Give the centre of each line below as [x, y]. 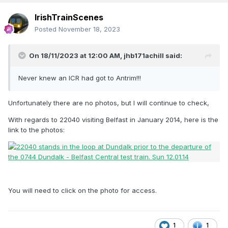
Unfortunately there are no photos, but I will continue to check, [109, 103]
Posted [47, 29]
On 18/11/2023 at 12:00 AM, [76, 56]
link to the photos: [36, 130]
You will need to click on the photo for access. [82, 191]
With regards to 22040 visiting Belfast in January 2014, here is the [113, 120]
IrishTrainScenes [69, 18]
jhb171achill [144, 56]
